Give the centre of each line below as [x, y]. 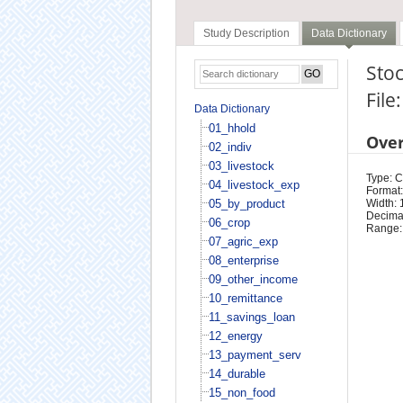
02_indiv [230, 147]
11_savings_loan [251, 317]
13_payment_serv [255, 354]
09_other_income [253, 279]
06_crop [229, 222]
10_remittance [245, 298]
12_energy [235, 336]
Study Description [246, 34]
